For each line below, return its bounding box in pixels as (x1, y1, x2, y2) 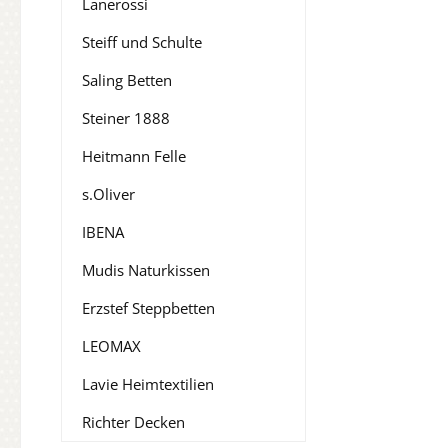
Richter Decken (82, 412, 185, 433)
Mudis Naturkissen (82, 260, 210, 281)
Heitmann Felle (82, 146, 186, 167)
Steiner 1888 (82, 108, 170, 129)
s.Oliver (82, 184, 135, 205)
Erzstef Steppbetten (82, 298, 215, 319)
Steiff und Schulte (82, 32, 202, 53)
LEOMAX (82, 336, 141, 357)
